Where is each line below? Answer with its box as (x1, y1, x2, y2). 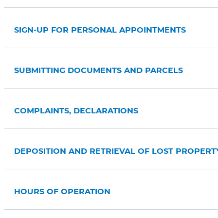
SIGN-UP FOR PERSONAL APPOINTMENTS (14, 26, 186, 34)
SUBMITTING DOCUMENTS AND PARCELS (14, 67, 183, 74)
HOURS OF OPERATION (14, 188, 110, 196)
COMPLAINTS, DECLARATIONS (14, 107, 138, 115)
